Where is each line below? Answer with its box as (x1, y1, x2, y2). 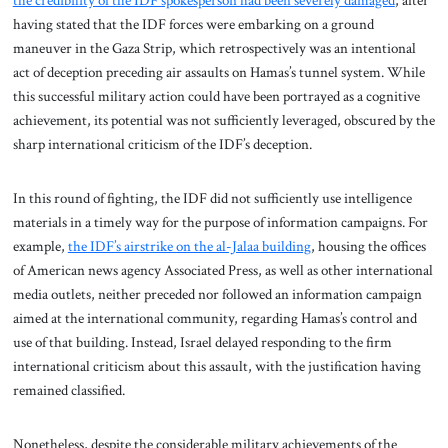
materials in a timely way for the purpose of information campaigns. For (12, 212, 428, 233)
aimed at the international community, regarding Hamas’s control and (12, 308, 417, 329)
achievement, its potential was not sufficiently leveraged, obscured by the (12, 110, 435, 131)
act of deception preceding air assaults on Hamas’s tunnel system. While (12, 62, 425, 83)
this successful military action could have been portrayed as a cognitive (12, 86, 420, 107)
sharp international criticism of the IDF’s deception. (12, 134, 312, 155)
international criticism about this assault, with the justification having (12, 356, 421, 377)
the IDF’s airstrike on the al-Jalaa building (67, 236, 311, 257)
